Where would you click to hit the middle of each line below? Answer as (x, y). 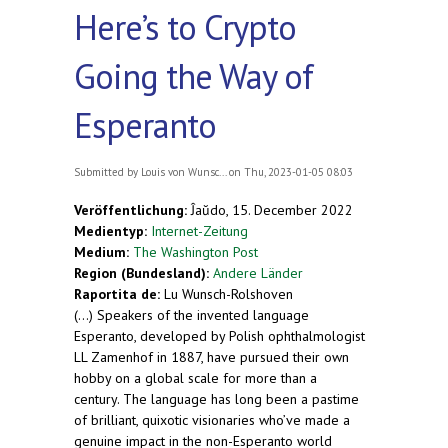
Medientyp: (112, 230)
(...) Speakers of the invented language (191, 314)
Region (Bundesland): (143, 272)
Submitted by (107, 171)
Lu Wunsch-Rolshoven (228, 293)
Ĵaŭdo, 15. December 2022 (272, 209)
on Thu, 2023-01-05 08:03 (289, 171)
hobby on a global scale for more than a (195, 377)
